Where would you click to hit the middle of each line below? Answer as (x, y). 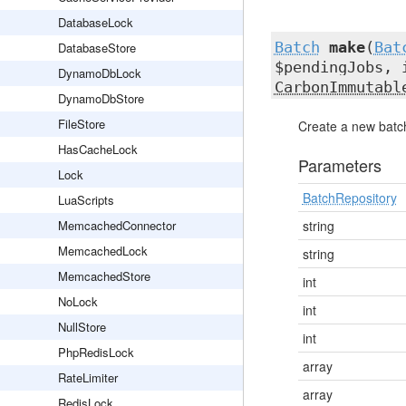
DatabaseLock (96, 22)
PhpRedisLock (96, 352)
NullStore (82, 327)
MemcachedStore (104, 276)
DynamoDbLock (100, 73)
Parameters (339, 165)
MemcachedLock (103, 251)
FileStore (82, 124)
